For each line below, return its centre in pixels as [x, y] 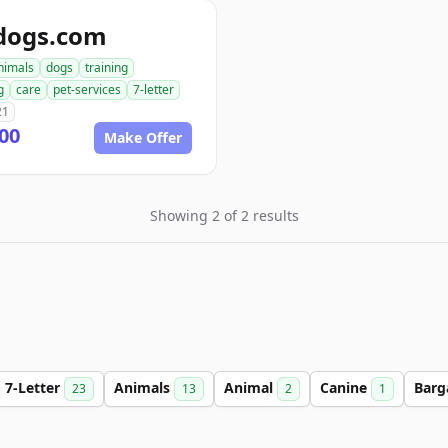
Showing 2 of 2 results [224, 215]
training [106, 67]
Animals [144, 387]
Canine [345, 387]
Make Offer [143, 137]
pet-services [87, 89]
